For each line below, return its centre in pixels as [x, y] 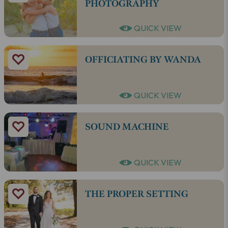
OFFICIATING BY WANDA [143, 60]
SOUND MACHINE [127, 127]
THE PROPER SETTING [136, 194]
